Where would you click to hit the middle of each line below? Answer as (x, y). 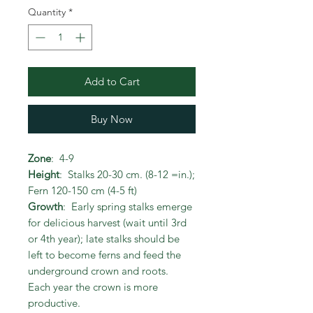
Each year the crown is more (93, 287)
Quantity (47, 12)
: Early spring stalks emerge (128, 206)
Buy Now (112, 119)
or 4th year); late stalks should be (104, 239)
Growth (45, 206)
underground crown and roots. (100, 271)
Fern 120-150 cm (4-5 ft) (82, 190)
